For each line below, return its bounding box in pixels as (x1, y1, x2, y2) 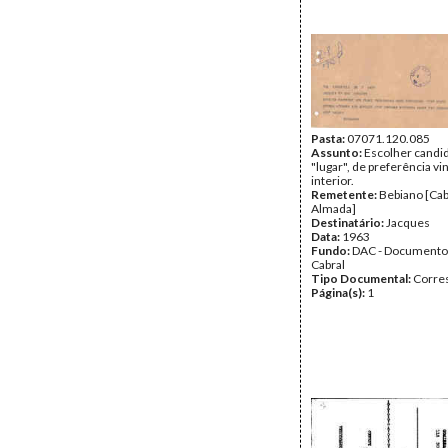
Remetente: (311, 187, 379, 202)
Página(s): (311, 285, 367, 300)
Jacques (386, 215, 430, 230)
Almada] (311, 201, 356, 216)
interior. (311, 173, 354, 188)
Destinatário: (311, 215, 386, 230)
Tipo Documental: (311, 271, 413, 286)
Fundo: (311, 243, 352, 258)
